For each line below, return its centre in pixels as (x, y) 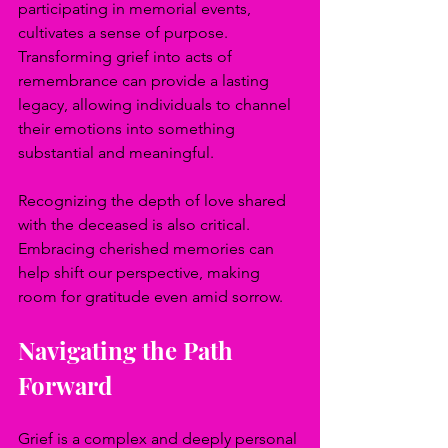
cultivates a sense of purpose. (125, 32)
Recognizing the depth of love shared (154, 200)
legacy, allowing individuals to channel (156, 104)
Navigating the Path (128, 350)
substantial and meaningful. (116, 152)
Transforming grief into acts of (127, 56)
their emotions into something (128, 128)
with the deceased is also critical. (136, 224)
